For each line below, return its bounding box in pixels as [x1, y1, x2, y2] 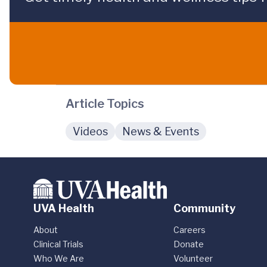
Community [173, 202, 236, 215]
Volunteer [173, 253, 213, 263]
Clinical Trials [33, 239, 83, 249]
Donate [173, 239, 204, 249]
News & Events [122, 125, 199, 138]
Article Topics [66, 97, 144, 111]
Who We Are [33, 253, 84, 263]
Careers [173, 225, 206, 235]
